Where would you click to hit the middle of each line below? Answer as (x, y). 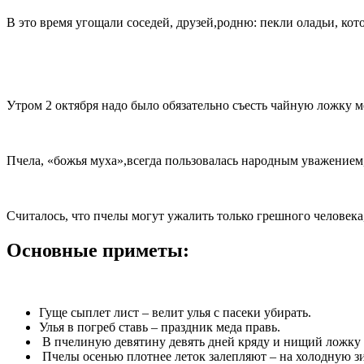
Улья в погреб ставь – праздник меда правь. (160, 327)
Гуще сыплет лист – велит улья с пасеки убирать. (175, 312)
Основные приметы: (98, 250)
